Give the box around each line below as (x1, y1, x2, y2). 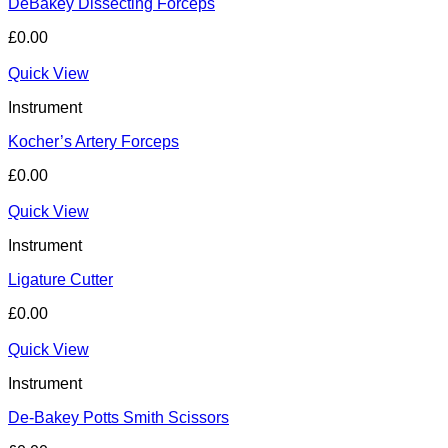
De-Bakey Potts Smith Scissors (8, 409, 229, 427)
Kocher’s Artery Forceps (8, 133, 179, 151)
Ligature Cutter (8, 271, 113, 289)
